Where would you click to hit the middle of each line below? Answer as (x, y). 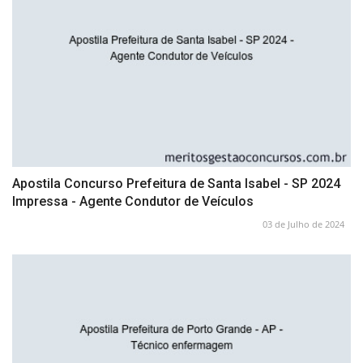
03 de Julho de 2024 (303, 224)
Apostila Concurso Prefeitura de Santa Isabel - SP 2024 (176, 184)
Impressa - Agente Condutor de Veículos (133, 201)
